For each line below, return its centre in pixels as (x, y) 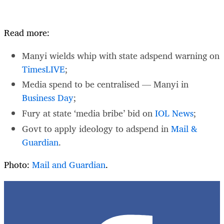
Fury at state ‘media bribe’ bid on (88, 113)
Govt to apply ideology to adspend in (96, 128)
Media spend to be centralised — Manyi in (105, 84)
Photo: (18, 164)
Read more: (27, 32)
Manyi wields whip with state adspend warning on (121, 55)
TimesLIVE (43, 69)
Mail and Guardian (69, 164)
